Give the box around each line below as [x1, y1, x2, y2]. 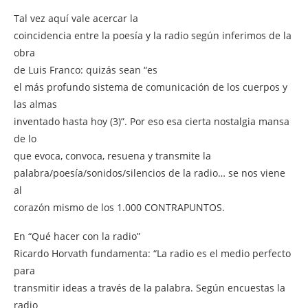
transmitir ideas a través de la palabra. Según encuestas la [14, 280, 285, 294]
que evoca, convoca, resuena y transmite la [14, 148, 211, 162]
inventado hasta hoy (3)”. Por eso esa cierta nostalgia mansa [14, 114, 289, 128]
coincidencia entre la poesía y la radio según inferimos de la [14, 28, 291, 42]
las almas [14, 97, 57, 111]
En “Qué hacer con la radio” [14, 229, 140, 243]
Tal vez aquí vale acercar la [14, 11, 138, 25]
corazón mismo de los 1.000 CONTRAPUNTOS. [14, 200, 225, 214]
